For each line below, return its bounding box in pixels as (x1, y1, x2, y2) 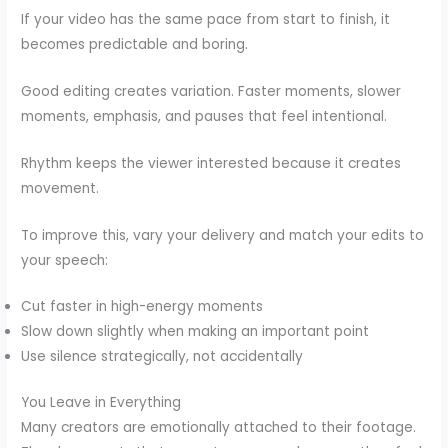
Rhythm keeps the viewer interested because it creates (21, 153, 402, 173)
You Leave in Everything (21, 392, 182, 412)
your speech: (21, 250, 109, 270)
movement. (21, 178, 100, 198)
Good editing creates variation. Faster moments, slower (21, 81, 402, 101)
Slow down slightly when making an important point (21, 322, 370, 342)
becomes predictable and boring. (21, 34, 249, 54)
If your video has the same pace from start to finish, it (21, 9, 391, 29)
